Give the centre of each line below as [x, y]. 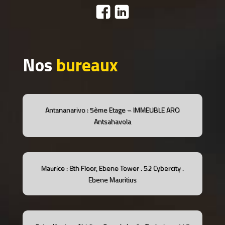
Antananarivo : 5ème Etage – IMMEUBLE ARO [112, 109]
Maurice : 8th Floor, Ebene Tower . [92, 168]
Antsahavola [112, 121]
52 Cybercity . [163, 168]
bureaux [87, 65]
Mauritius [123, 179]
